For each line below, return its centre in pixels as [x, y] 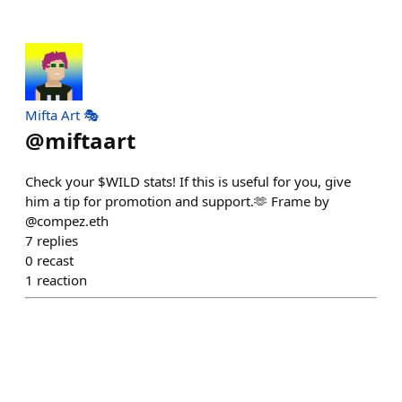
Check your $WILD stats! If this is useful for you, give [188, 181]
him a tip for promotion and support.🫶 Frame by [177, 201]
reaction [62, 280]
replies [57, 240]
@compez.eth [67, 221]
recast [55, 260]
